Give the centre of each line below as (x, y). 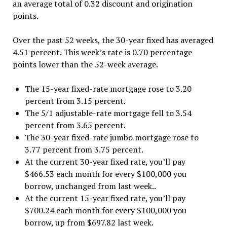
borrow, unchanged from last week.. (90, 186)
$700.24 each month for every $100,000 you (105, 210)
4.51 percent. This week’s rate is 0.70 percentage (102, 52)
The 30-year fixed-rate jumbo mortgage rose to (111, 137)
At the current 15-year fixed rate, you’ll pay (105, 198)
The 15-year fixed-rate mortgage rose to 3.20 (108, 88)
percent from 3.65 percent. (75, 125)
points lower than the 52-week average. (85, 64)
